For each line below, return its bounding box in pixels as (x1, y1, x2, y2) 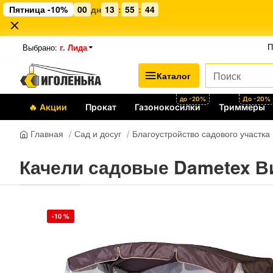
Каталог (157, 69, 191, 82)
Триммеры (219, 102, 265, 112)
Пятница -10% (9, 3, 68, 15)
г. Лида (60, 41, 87, 52)
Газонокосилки (135, 102, 200, 112)
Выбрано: (23, 41, 60, 52)
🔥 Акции (29, 102, 67, 112)
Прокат (85, 102, 116, 112)
